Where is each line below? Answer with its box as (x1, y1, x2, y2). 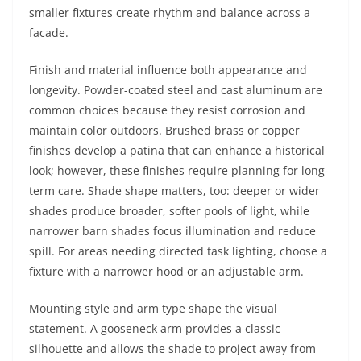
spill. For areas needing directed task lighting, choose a (29, 243, 327, 259)
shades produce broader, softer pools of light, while (29, 203, 309, 218)
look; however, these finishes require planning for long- (29, 163, 329, 178)
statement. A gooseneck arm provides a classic (29, 321, 280, 336)
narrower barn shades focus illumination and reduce (29, 223, 316, 239)
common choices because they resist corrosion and (29, 102, 305, 118)
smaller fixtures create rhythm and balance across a (29, 5, 310, 20)
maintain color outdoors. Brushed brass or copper (29, 122, 300, 138)
